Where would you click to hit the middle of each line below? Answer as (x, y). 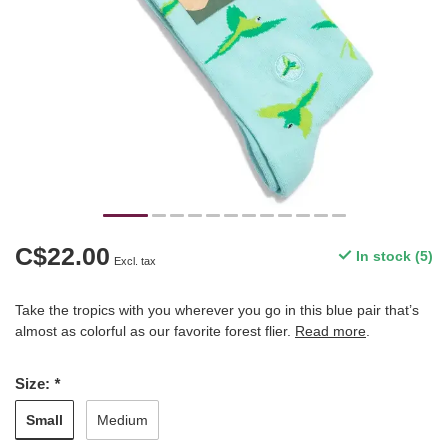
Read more (330, 331)
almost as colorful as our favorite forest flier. (155, 331)
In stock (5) (392, 256)
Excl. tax (135, 261)
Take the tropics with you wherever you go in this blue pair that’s (217, 310)
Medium (122, 420)
